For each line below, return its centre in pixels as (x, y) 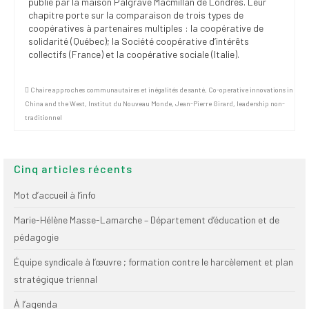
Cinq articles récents (73, 168)
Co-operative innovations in (251, 89)
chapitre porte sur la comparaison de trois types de (136, 14)
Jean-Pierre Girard (204, 103)
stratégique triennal (56, 279)
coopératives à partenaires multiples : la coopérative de (146, 28)
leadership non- (261, 103)
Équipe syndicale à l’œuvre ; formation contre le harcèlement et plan (153, 261)
